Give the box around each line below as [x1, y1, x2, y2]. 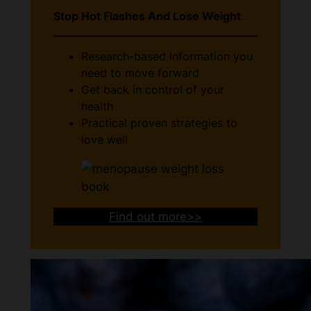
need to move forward [81, 66, 200, 81]
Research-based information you [81, 49, 253, 64]
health [81, 99, 114, 114]
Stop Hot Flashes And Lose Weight [53, 9, 242, 24]
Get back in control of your [81, 83, 225, 97]
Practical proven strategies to [81, 116, 238, 131]
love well [81, 133, 128, 147]
